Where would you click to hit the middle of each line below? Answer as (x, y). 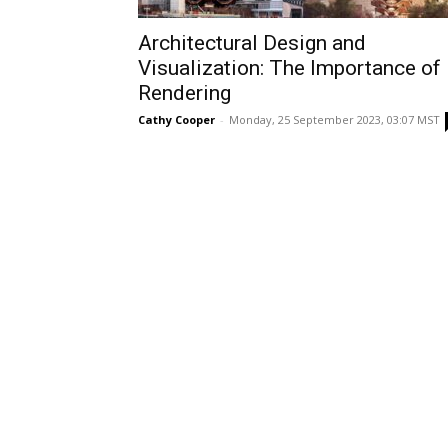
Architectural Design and (252, 43)
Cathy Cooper (176, 119)
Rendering (184, 93)
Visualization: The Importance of (289, 68)
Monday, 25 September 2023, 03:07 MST (334, 119)
